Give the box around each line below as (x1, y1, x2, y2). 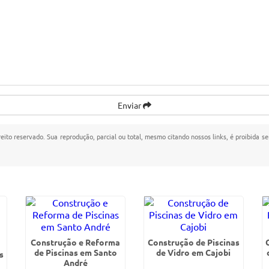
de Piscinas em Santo (34, 247, 117, 258)
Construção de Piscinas (147, 237, 240, 247)
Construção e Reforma (31, 237, 121, 247)
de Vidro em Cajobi (156, 247, 231, 258)
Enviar (118, 100, 143, 110)
